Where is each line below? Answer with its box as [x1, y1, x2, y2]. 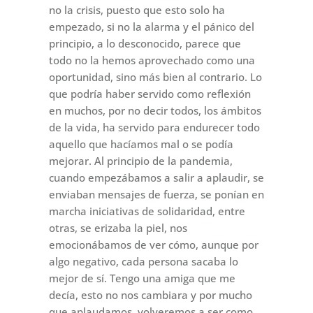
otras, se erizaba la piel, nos [48, 221, 187, 235]
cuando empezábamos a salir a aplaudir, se [48, 170, 264, 185]
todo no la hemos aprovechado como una [48, 53, 255, 68]
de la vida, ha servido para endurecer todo [48, 120, 260, 135]
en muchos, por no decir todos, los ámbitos [48, 103, 261, 118]
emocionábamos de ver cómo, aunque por [48, 238, 259, 252]
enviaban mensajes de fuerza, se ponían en [48, 187, 264, 202]
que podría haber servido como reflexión [48, 87, 251, 101]
